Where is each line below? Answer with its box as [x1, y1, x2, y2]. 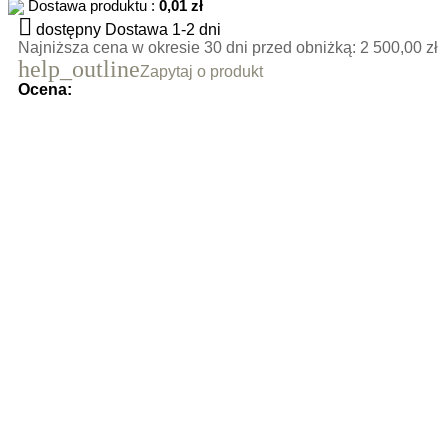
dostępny [32, 21, 105, 38]
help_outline [18, 56, 140, 82]
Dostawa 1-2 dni [105, 21, 221, 38]
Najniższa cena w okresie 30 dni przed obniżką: [18, 39, 360, 56]
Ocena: [18, 81, 72, 98]
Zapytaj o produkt [140, 63, 263, 80]
